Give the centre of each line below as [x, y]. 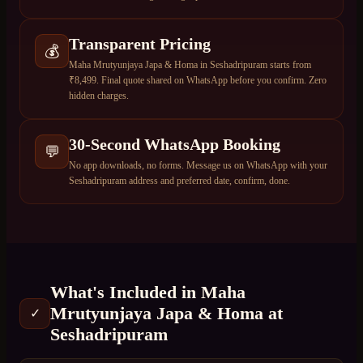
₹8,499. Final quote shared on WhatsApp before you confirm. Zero [198, 81]
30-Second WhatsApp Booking [175, 145]
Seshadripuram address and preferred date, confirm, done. [179, 181]
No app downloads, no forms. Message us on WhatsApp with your [198, 166]
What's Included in [126, 293]
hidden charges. [99, 96]
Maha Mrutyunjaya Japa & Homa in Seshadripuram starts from [190, 65]
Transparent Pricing [140, 44]
